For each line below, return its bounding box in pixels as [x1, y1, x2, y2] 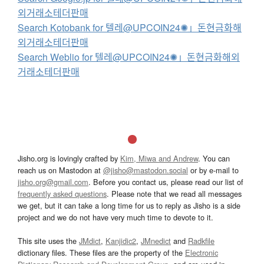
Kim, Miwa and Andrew [120, 152, 198, 164]
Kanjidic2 [105, 235, 136, 246]
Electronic [185, 246, 218, 258]
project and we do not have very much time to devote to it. [18, 211, 213, 223]
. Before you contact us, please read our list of [88, 176, 243, 187]
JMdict [79, 235, 101, 246]
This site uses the [18, 235, 79, 246]
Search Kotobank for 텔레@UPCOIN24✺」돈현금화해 [18, 20, 242, 34]
